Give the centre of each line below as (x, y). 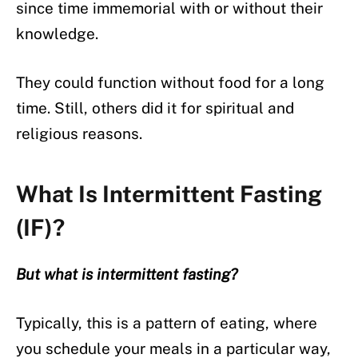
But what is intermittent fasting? (127, 274)
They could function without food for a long (170, 83)
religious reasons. (79, 134)
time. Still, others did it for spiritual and (155, 108)
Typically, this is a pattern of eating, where (167, 323)
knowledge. (57, 33)
